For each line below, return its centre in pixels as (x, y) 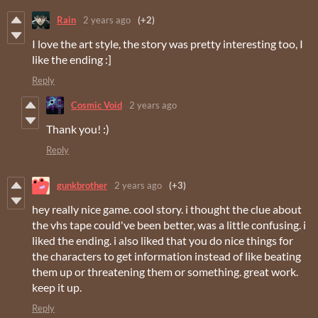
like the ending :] (72, 59)
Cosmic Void (97, 105)
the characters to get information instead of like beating (166, 256)
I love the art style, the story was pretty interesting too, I (168, 43)
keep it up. (57, 287)
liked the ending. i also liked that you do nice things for (163, 240)
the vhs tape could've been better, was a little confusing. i (169, 224)
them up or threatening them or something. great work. (165, 271)
